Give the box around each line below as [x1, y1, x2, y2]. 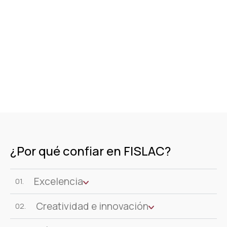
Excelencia [34, 174, 83, 188]
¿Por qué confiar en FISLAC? [10, 142, 171, 159]
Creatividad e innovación [36, 199, 148, 213]
